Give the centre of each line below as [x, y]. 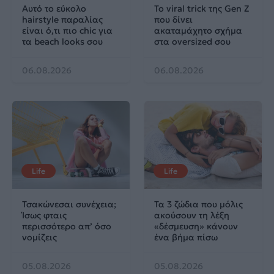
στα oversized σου [192, 41]
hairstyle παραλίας [62, 19]
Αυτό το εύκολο [54, 8]
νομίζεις [39, 237]
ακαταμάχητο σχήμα [198, 30]
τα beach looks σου [62, 41]
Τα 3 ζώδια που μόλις [198, 204]
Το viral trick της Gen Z [202, 8]
